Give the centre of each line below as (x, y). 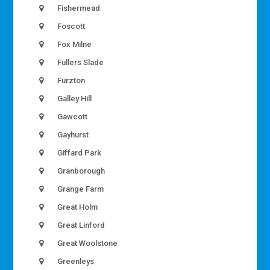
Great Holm (77, 207)
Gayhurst (72, 135)
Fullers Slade (80, 63)
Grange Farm (80, 189)
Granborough (80, 171)
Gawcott (72, 117)
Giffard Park (79, 153)
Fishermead (78, 8)
